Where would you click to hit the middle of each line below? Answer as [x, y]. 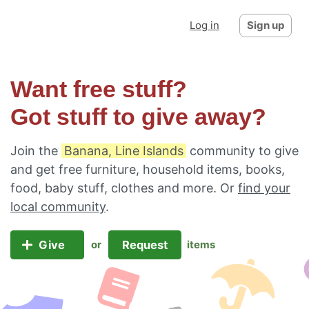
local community [58, 207]
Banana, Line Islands [124, 151]
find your [264, 188]
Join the [36, 151]
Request [144, 245]
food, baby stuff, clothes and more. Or [124, 188]
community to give [242, 151]
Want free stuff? [99, 89]
